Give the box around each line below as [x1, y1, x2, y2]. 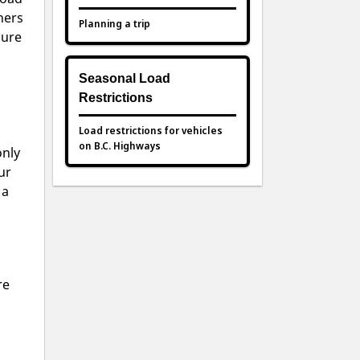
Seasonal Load [79, 72, 170, 86]
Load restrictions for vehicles [79, 122, 223, 139]
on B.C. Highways [79, 137, 161, 154]
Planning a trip [79, 15, 150, 32]
